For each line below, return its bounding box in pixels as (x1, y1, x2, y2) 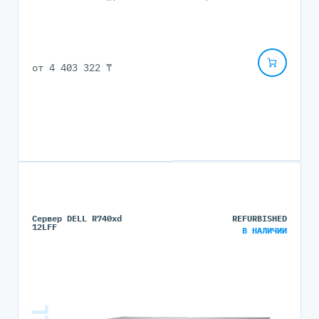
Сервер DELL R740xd (31, 213, 122, 224)
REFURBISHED (232, 213, 288, 224)
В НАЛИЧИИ (242, 225, 288, 236)
